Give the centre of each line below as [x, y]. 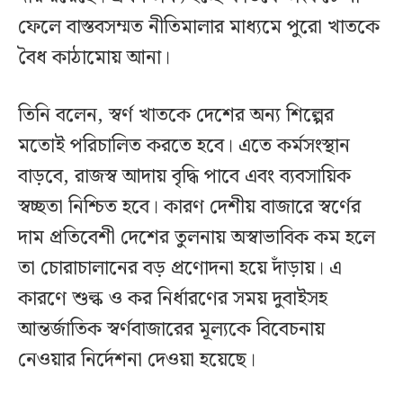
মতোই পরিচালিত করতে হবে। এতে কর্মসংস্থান [184, 147]
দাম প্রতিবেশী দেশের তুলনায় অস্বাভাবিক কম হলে [197, 238]
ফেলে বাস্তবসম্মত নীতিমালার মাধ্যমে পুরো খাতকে [199, 28]
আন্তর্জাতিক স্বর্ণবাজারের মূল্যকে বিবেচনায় [171, 330]
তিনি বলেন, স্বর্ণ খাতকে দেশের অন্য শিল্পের [176, 116]
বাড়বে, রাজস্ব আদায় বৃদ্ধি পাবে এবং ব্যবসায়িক [184, 177]
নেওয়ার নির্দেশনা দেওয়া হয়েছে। [137, 361]
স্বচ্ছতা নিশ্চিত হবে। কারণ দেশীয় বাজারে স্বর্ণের [189, 208]
